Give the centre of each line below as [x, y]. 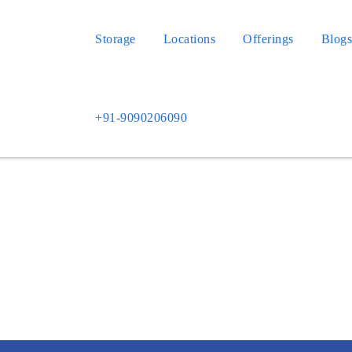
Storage [115, 39]
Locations [189, 39]
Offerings [268, 39]
